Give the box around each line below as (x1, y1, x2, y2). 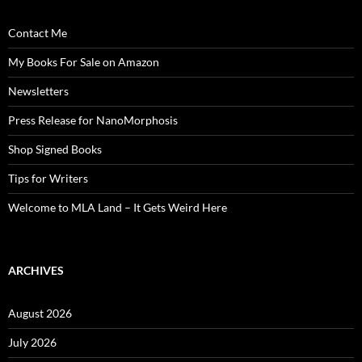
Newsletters (8, 83, 69, 98)
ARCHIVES (8, 263, 64, 277)
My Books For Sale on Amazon (8, 54, 159, 69)
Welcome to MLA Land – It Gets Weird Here (8, 200, 227, 214)
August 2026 (8, 305, 72, 320)
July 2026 (8, 335, 57, 349)
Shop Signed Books (8, 141, 102, 156)
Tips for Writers (8, 170, 88, 185)
